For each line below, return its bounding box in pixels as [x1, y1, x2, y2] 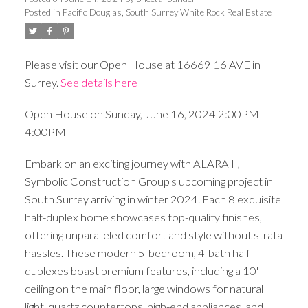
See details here [60, 76, 137, 89]
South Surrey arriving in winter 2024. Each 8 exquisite [24, 192, 281, 206]
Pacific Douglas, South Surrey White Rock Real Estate [62, 7, 272, 19]
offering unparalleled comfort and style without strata [24, 228, 283, 241]
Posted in [24, 7, 60, 19]
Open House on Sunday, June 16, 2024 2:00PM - [24, 107, 265, 121]
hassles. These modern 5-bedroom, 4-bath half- [24, 245, 254, 259]
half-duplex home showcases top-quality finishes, [24, 210, 262, 223]
